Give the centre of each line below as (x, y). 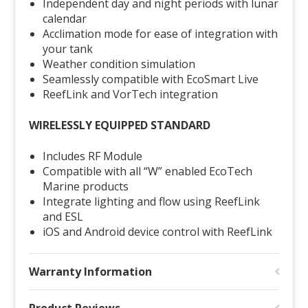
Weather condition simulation (119, 64)
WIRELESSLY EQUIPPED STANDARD (120, 125)
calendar (65, 19)
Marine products (86, 187)
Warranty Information (91, 272)
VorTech (135, 95)
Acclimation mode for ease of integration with (161, 34)
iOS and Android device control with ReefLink (158, 232)
